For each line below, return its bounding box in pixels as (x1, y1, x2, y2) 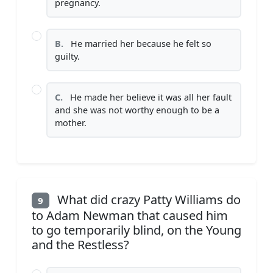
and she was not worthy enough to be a (55, 104, 219, 116)
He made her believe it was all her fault (68, 91, 232, 103)
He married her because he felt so (68, 37, 211, 49)
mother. (55, 116, 87, 129)
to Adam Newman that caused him (32, 207, 228, 224)
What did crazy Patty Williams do (54, 191, 241, 208)
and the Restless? (32, 236, 129, 253)
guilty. (55, 50, 80, 62)
